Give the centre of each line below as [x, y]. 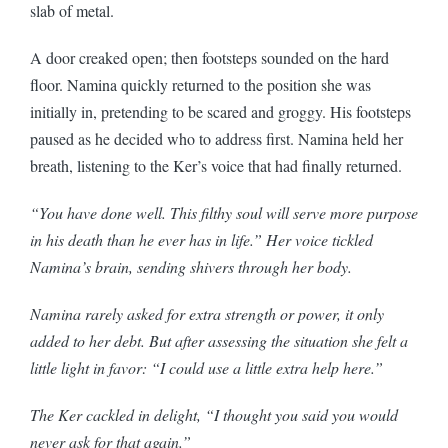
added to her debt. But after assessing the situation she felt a [219, 340]
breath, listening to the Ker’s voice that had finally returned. [218, 165]
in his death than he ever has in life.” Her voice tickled [201, 239]
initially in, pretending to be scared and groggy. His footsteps [220, 111]
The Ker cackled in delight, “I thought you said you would [214, 414]
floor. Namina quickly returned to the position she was [200, 84]
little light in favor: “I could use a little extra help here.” [209, 367]
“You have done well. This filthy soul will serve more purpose [224, 212]
